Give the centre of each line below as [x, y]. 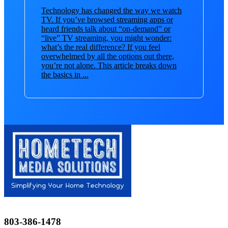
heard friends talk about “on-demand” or [106, 28]
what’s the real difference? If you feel [101, 47]
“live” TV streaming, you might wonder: [106, 38]
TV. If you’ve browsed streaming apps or [107, 19]
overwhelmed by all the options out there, [108, 56]
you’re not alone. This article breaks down [109, 65]
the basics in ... [65, 74]
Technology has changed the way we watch [111, 10]
